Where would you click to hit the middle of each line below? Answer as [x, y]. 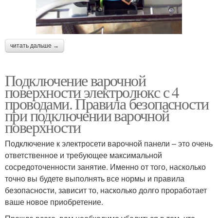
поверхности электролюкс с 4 [92, 91]
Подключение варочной [75, 80]
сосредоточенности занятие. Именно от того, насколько [105, 166]
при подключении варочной [87, 115]
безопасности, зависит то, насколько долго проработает [106, 190]
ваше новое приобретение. [54, 201]
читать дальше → [35, 45]
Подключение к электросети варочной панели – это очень [109, 143]
